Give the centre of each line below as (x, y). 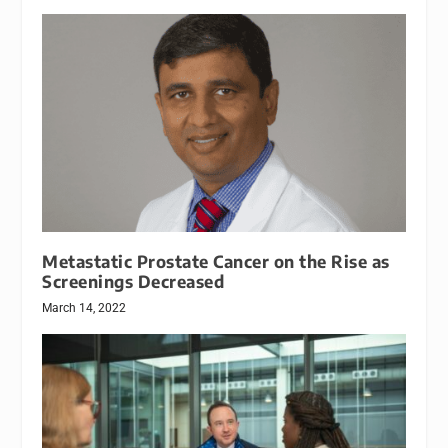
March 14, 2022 (84, 307)
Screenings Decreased (133, 281)
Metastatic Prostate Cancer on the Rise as (216, 261)
